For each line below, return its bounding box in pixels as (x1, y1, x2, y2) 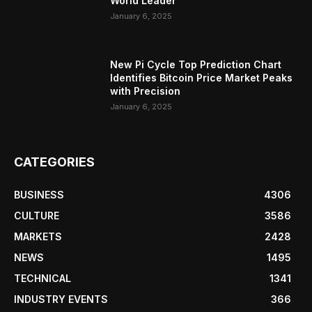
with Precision (110, 85, 181, 97)
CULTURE (14, 210, 59, 222)
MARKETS (14, 231, 62, 243)
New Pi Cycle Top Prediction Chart (110, 58, 282, 71)
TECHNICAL (14, 272, 71, 285)
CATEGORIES (14, 155, 95, 170)
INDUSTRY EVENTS (14, 293, 108, 306)
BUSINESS (14, 189, 64, 201)
